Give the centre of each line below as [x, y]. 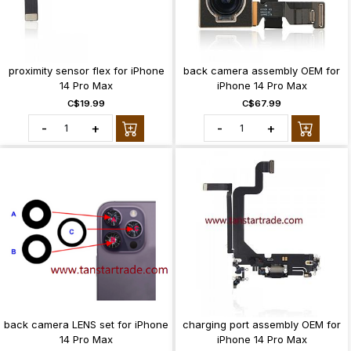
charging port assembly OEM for [262, 324]
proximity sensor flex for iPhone [86, 71]
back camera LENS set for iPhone [86, 324]
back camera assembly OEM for [262, 71]
